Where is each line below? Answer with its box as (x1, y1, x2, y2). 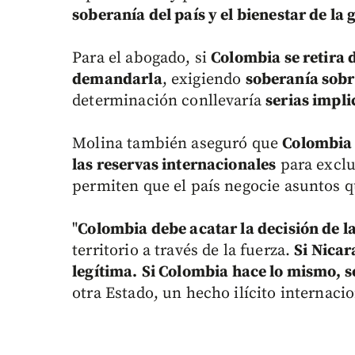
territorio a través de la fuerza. (72, 241, 295, 261)
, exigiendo (162, 70, 246, 90)
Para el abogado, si (72, 48, 212, 69)
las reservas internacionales (72, 155, 277, 176)
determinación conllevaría (72, 91, 266, 112)
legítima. (72, 262, 138, 283)
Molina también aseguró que (72, 134, 283, 155)
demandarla (72, 70, 162, 90)
